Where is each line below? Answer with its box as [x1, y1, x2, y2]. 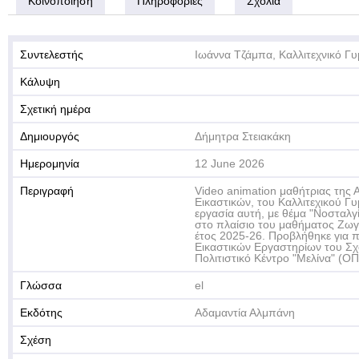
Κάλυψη [20, 75, 60, 88]
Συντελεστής [20, 48, 83, 61]
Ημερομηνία [20, 157, 79, 170]
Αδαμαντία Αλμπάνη [195, 306, 295, 319]
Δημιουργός [20, 130, 79, 143]
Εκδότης [20, 306, 63, 319]
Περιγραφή [20, 184, 74, 197]
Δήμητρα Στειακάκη [195, 130, 291, 143]
